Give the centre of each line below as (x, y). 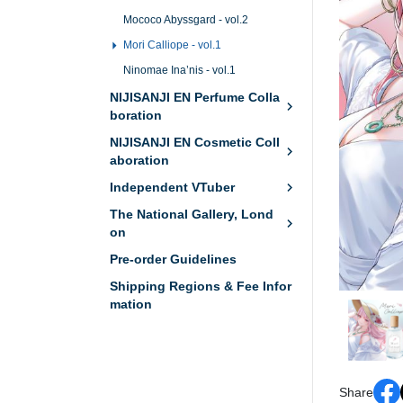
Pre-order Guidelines (173, 259)
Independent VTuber (172, 187)
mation (131, 304)
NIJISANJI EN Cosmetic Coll (195, 142)
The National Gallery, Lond (192, 214)
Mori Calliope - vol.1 (172, 45)
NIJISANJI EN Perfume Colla (195, 97)
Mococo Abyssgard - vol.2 (186, 20)
